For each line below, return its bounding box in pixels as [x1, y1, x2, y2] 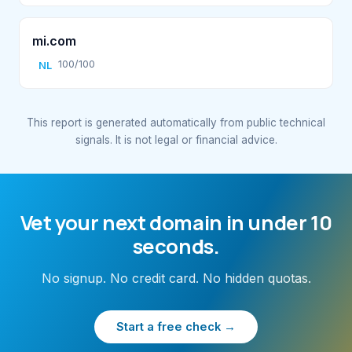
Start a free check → [116, 319, 236, 334]
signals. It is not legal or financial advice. [75, 133, 277, 146]
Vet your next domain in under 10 [20, 208, 332, 236]
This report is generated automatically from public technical [27, 115, 325, 129]
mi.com [32, 32, 76, 49]
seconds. [132, 232, 220, 260]
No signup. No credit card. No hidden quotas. [41, 269, 311, 286]
